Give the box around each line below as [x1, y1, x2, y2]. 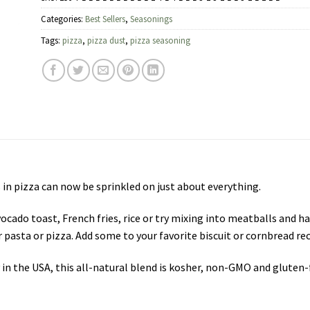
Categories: [41, 12, 85, 24]
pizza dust [87, 34, 125, 46]
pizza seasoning [130, 34, 190, 46]
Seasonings [130, 12, 172, 24]
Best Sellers [85, 12, 125, 24]
